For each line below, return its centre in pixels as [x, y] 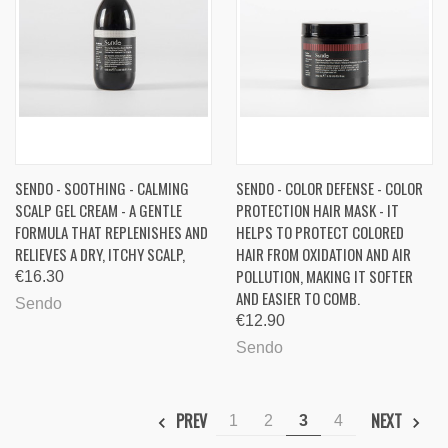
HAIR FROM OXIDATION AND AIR [323, 254]
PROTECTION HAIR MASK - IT [317, 210]
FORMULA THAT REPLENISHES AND [111, 232]
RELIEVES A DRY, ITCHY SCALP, [100, 254]
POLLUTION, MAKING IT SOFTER [324, 276]
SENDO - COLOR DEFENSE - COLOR [329, 188]
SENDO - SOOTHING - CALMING [102, 188]
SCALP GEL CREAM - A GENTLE [98, 210]
